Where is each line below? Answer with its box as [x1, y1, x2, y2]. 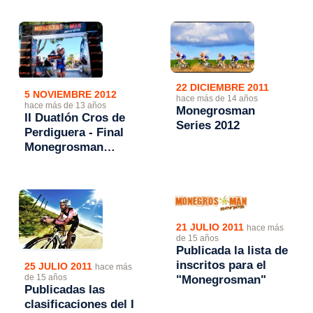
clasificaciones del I [24, 297, 135, 311]
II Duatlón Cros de [24, 111, 126, 125]
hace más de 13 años [24, 101, 107, 110]
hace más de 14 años [176, 94, 258, 103]
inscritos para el [176, 259, 266, 272]
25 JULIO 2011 [24, 261, 96, 272]
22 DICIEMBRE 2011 [176, 82, 269, 94]
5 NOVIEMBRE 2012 [24, 89, 117, 101]
